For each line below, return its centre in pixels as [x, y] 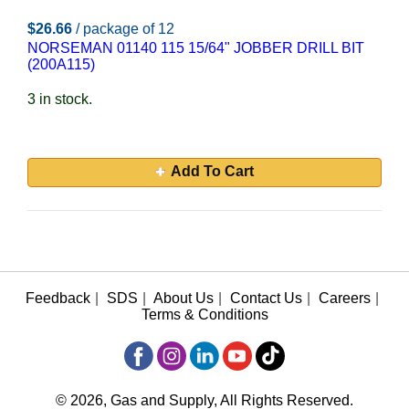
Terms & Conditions [204, 315]
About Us [184, 298]
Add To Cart [212, 171]
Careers [345, 298]
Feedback [58, 298]
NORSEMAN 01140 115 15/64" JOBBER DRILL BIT [196, 48]
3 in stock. [60, 99]
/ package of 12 [125, 29]
